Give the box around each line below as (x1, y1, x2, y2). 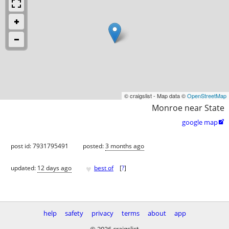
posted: (83, 141, 105, 150)
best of (94, 164, 113, 173)
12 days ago (37, 164, 72, 173)
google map (182, 117, 218, 127)
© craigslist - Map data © (124, 91, 187, 100)
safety (64, 209, 83, 218)
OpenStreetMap (187, 91, 226, 100)
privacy (91, 209, 113, 218)
